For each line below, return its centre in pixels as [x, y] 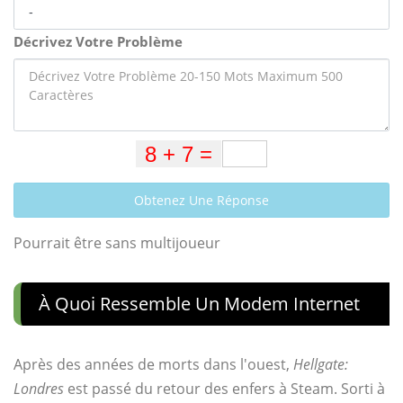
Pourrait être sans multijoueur [117, 242]
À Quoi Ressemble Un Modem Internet [199, 303]
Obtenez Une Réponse [201, 200]
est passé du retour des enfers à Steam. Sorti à [224, 388]
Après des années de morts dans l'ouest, [153, 364]
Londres [39, 388]
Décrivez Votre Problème [98, 41]
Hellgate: [321, 364]
